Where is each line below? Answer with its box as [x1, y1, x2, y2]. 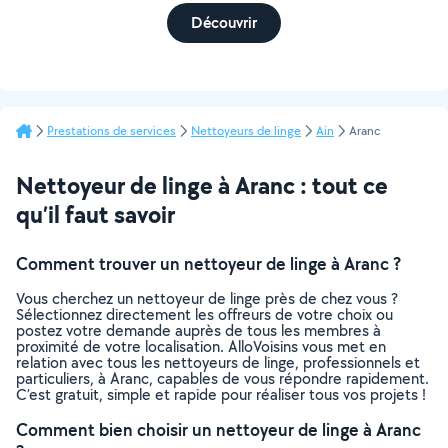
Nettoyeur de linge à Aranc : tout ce [16, 169, 388, 201]
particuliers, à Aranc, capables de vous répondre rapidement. [16, 368, 429, 389]
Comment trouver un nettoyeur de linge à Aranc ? [16, 252, 401, 275]
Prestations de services [47, 122, 176, 139]
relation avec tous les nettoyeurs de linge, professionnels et [16, 352, 420, 373]
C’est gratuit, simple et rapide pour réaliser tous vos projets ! [16, 384, 426, 405]
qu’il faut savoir [16, 198, 175, 230]
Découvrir [191, 12, 257, 33]
